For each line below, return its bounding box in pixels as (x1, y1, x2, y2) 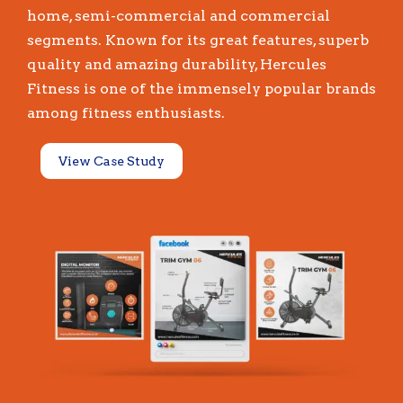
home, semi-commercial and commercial (27, 6, 330, 24)
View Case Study (58, 153, 165, 168)
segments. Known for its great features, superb (27, 31, 369, 49)
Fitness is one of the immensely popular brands (27, 79, 376, 97)
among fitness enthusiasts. (27, 103, 225, 121)
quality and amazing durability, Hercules (27, 55, 327, 73)
